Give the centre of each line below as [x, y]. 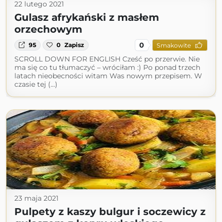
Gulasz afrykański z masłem [87, 17]
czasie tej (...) [36, 84]
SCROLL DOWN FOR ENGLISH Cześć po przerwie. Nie [107, 59]
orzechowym [48, 29]
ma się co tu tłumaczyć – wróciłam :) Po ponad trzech [107, 67]
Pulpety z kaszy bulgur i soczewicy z [110, 212]
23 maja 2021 [36, 198]
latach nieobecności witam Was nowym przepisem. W [108, 76]
